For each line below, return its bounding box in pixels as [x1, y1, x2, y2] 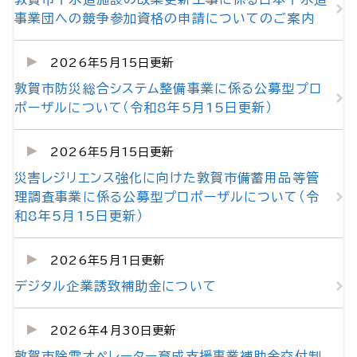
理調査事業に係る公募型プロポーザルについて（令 [14, 190, 320, 203]
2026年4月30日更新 [49, 324, 177, 336]
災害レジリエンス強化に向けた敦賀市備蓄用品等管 [14, 171, 320, 184]
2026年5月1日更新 [49, 254, 166, 266]
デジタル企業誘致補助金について [14, 280, 217, 292]
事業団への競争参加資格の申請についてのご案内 [14, 12, 315, 25]
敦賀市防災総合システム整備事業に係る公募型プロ [14, 82, 322, 95]
